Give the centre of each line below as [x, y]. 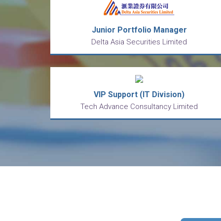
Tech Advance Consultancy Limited [139, 107]
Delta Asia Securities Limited [139, 42]
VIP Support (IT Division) [139, 94]
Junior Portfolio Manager [139, 30]
